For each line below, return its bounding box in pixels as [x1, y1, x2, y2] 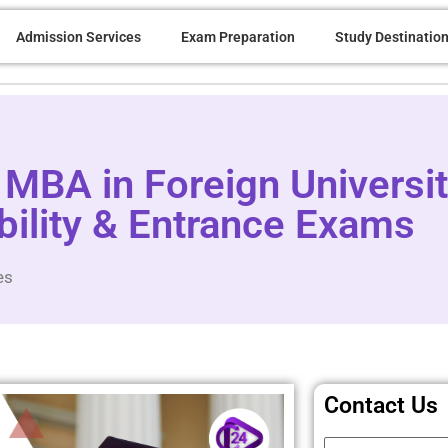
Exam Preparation [180, 28, 295, 45]
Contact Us [324, 392, 438, 420]
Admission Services [15, 28, 141, 45]
